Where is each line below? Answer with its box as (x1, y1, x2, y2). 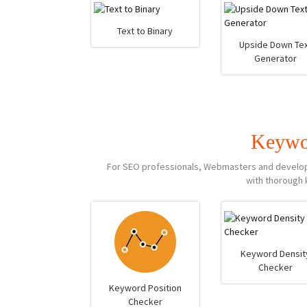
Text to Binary (117, 25, 173, 37)
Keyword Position (108, 282, 182, 294)
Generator (254, 52, 297, 64)
